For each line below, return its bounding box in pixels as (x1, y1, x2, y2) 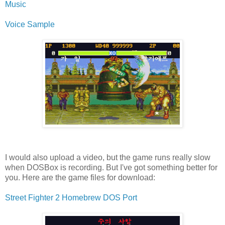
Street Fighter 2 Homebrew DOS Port (5, 193, 137, 202)
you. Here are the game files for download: (5, 173, 155, 182)
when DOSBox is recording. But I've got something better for (5, 163, 217, 172)
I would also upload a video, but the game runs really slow (5, 153, 210, 162)
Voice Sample (5, 20, 55, 29)
